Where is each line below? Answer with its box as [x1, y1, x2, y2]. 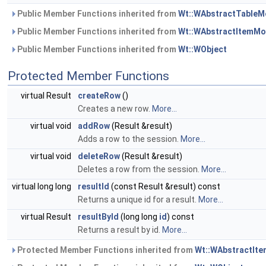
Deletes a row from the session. [78, 164, 201, 174]
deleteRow [78, 151, 120, 161]
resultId [78, 182, 109, 191]
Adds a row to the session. [78, 134, 180, 144]
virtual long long [12, 182, 73, 191]
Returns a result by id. [78, 225, 162, 235]
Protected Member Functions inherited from [15, 245, 195, 255]
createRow [78, 91, 121, 100]
